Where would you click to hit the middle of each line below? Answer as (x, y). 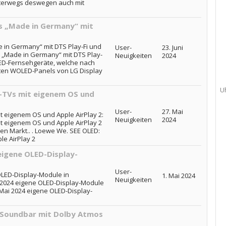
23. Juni (172, 47)
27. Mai (172, 111)
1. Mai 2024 (178, 176)
